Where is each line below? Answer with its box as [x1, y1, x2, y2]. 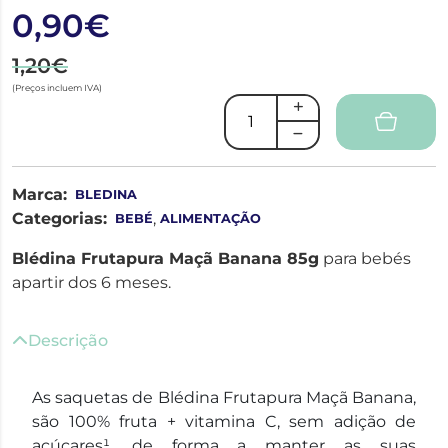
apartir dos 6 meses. [12, 272, 171, 292]
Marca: [12, 184, 67, 204]
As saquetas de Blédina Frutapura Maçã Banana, [32, 387, 416, 407]
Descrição [28, 330, 108, 350]
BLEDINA [75, 186, 137, 202]
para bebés [319, 248, 411, 268]
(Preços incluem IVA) [12, 81, 102, 93]
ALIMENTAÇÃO [160, 210, 261, 226]
